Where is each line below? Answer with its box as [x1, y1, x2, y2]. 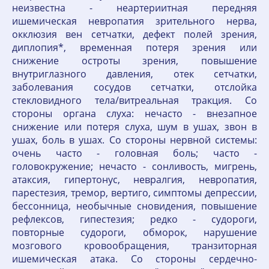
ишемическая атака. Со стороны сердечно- [12, 252, 257, 266]
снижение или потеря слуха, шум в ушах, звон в [12, 120, 257, 134]
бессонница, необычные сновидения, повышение [12, 199, 257, 213]
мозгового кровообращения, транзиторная [12, 239, 257, 253]
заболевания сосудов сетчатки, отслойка [12, 80, 257, 94]
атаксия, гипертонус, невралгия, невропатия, [12, 173, 257, 187]
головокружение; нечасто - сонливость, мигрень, [12, 160, 257, 174]
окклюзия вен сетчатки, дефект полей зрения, [12, 28, 257, 41]
